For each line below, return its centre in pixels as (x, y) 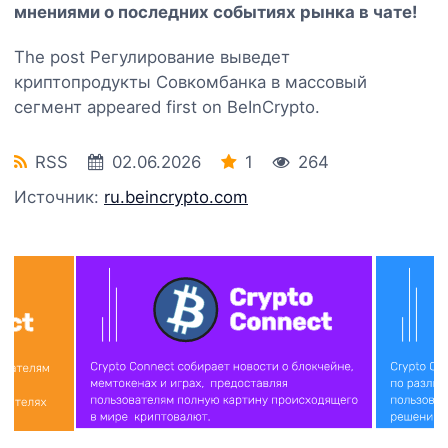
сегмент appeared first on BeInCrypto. (167, 106)
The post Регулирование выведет (152, 56)
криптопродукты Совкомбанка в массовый (190, 81)
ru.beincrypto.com (176, 196)
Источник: (59, 196)
